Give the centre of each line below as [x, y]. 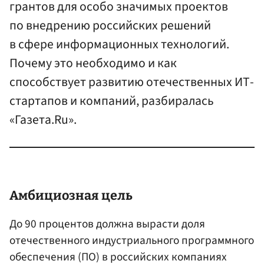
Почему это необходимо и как [93, 64]
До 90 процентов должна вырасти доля [107, 224]
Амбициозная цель [71, 196]
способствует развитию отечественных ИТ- [132, 82]
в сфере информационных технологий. [119, 45]
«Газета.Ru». [43, 120]
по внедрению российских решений [110, 26]
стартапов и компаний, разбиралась [112, 101]
